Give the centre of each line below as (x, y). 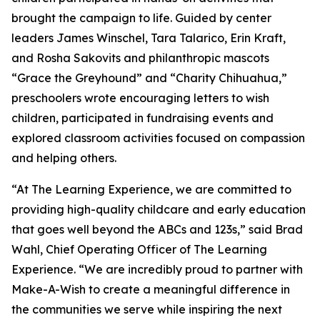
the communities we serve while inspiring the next (147, 310)
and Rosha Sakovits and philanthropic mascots (140, 58)
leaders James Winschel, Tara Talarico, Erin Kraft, (149, 38)
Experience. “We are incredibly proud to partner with (157, 270)
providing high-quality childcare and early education (159, 210)
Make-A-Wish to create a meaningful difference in (151, 290)
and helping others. (64, 158)
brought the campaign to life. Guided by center (141, 18)
